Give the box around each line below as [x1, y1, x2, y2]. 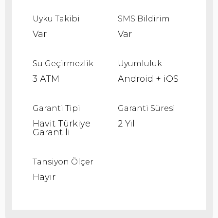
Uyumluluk [118, 59, 162, 69]
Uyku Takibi [33, 14, 80, 24]
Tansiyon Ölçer [33, 157, 93, 167]
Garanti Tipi [33, 104, 80, 113]
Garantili [33, 127, 70, 138]
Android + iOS [118, 73, 179, 85]
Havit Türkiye [33, 118, 91, 129]
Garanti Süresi [118, 104, 175, 113]
